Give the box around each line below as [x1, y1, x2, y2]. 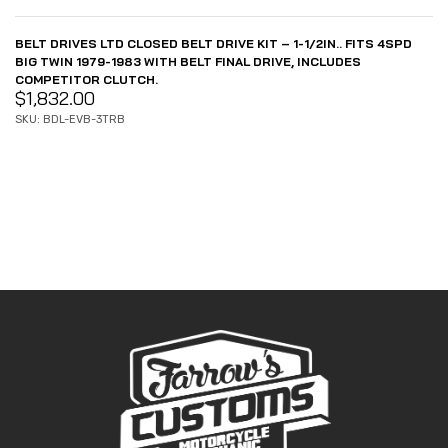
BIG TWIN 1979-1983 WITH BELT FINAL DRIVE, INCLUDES [15, 53, 361, 69]
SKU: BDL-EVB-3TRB [15, 112, 125, 126]
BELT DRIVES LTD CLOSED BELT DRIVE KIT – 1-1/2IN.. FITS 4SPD [15, 35, 412, 51]
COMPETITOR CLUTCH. [15, 71, 158, 87]
